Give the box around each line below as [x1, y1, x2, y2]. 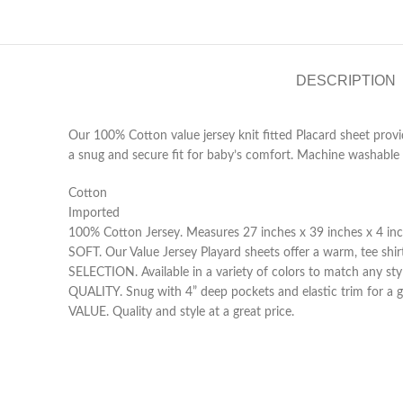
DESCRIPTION [295, 73, 396, 88]
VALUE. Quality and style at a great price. [68, 306, 294, 318]
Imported [68, 207, 120, 219]
